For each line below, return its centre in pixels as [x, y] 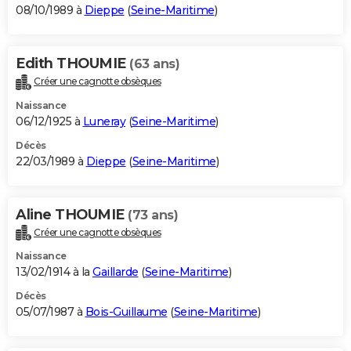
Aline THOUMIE [72, 214]
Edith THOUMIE [72, 63]
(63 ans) [154, 63]
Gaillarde [116, 272]
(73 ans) [153, 215]
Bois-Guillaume [126, 312]
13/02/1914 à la [54, 272]
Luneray [104, 121]
